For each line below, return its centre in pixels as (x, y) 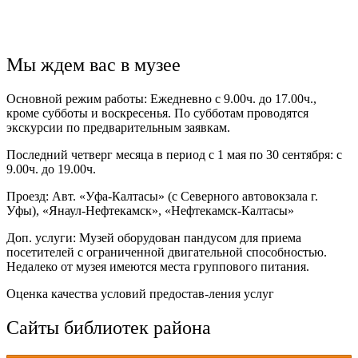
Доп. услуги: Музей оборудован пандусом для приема (154, 238)
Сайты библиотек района (109, 327)
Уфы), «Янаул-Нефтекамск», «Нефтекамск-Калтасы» (150, 211)
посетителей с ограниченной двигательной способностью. (167, 253)
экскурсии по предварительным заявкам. (118, 128)
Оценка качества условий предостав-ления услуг (140, 294)
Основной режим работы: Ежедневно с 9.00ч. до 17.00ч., (161, 99)
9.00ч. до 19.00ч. (51, 169)
